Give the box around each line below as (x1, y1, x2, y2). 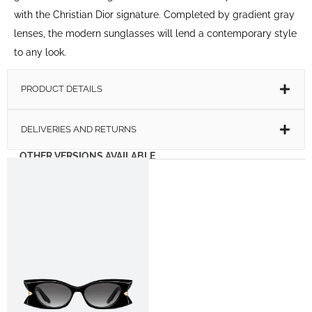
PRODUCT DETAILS (21, 83, 102, 94)
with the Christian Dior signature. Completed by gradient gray (14, 8, 295, 20)
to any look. (14, 46, 66, 58)
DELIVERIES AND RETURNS (21, 123, 136, 134)
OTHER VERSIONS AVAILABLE (19, 150, 155, 162)
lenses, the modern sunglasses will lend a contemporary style (14, 27, 297, 39)
